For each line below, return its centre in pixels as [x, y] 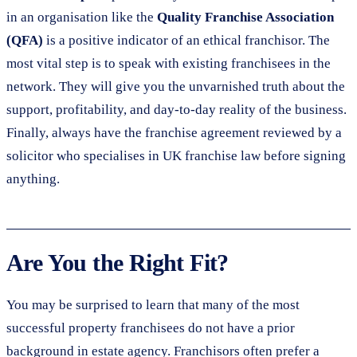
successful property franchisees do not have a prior [151, 328]
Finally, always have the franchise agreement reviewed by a [174, 132]
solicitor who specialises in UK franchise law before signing [176, 155]
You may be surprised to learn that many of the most [153, 304]
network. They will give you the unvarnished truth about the [176, 86]
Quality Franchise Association [245, 17]
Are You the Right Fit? [118, 262]
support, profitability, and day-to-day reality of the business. [177, 109]
